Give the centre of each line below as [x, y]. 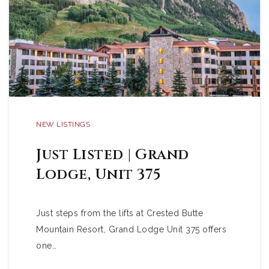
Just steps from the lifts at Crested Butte [119, 213]
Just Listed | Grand [113, 155]
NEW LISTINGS [63, 124]
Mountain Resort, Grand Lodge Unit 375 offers [131, 229]
